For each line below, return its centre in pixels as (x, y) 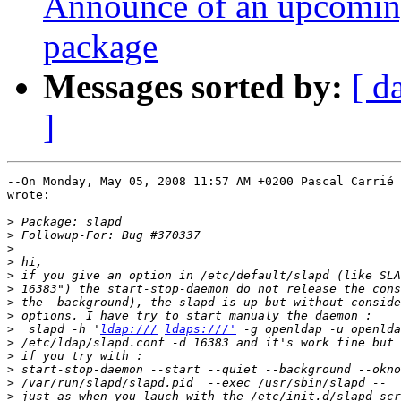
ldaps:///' (200, 329)
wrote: (29, 195)
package (100, 47)
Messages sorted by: (193, 87)
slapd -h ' (57, 329)
